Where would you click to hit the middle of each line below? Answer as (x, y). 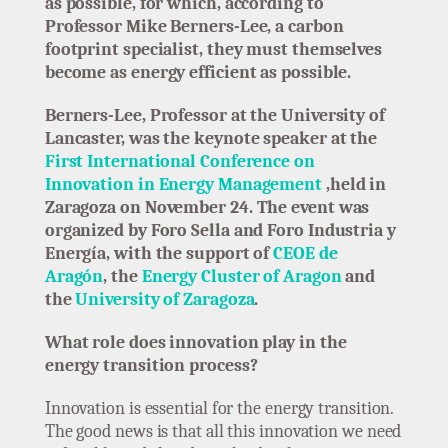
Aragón (74, 277)
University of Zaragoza (165, 300)
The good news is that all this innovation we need (223, 432)
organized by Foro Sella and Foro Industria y (220, 231)
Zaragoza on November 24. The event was (207, 208)
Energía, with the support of (159, 254)
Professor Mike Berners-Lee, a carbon (194, 27)
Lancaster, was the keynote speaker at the (211, 139)
